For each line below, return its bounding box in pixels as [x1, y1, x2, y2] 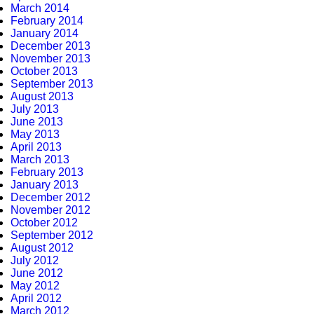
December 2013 [11, 40, 90, 52]
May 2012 [11, 280, 60, 292]
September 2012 [11, 229, 93, 241]
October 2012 [11, 217, 78, 228]
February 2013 [11, 166, 83, 178]
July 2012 [11, 254, 59, 266]
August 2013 [11, 90, 74, 102]
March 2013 [11, 153, 69, 165]
